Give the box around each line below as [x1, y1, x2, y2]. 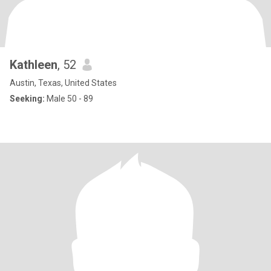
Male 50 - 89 [45, 94, 93, 103]
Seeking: [10, 94, 45, 103]
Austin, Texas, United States [10, 78, 117, 88]
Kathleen [10, 57, 57, 72]
